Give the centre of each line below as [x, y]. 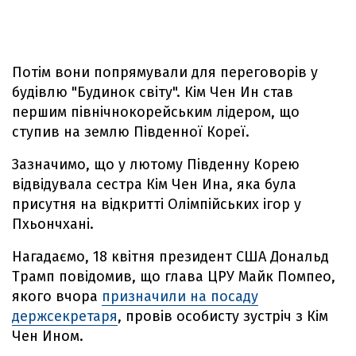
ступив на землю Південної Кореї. [131, 132]
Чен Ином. [48, 336]
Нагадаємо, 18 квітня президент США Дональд [170, 257]
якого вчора [57, 296]
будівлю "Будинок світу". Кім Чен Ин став [153, 92]
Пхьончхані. [53, 224]
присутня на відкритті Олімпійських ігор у [157, 204]
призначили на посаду [180, 296]
